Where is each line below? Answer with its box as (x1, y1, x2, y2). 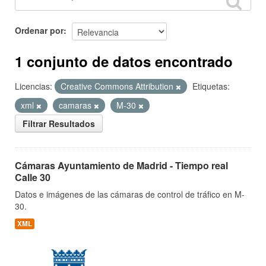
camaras (59, 99, 94, 111)
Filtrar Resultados (23, 118, 95, 129)
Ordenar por (15, 24, 64, 36)
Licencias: (15, 80, 52, 92)
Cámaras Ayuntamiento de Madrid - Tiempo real (15, 159, 228, 172)
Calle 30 (15, 170, 50, 184)
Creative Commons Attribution (61, 80, 176, 92)
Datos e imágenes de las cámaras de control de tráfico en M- (15, 188, 245, 200)
